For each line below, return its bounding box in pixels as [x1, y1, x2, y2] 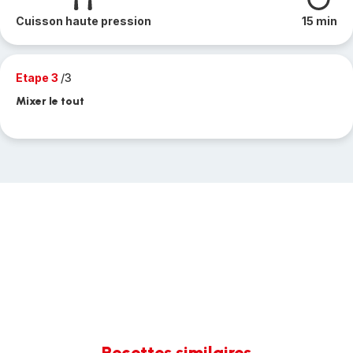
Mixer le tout [16, 95, 84, 108]
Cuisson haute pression [16, 14, 151, 28]
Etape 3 [16, 71, 61, 84]
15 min [302, 14, 337, 28]
